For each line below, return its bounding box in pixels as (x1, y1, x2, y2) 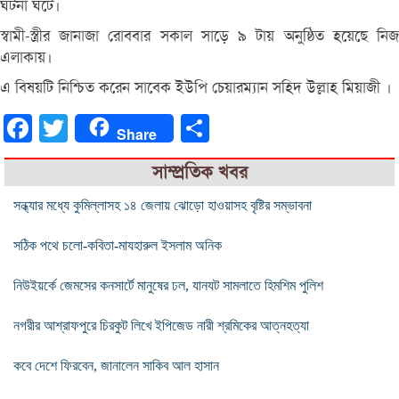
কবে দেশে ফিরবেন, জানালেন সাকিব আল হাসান (13, 357, 219, 373)
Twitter (68, 119, 108, 135)
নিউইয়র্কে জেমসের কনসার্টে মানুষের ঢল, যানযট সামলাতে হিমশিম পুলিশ (13, 277, 323, 293)
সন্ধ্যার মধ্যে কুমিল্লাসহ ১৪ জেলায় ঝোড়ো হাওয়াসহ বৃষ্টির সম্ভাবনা (13, 197, 312, 213)
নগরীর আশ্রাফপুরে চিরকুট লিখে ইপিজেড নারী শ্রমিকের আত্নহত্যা (13, 317, 309, 333)
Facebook (32, 119, 87, 135)
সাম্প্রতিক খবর (151, 160, 248, 183)
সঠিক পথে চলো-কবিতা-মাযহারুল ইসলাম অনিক (13, 237, 222, 253)
